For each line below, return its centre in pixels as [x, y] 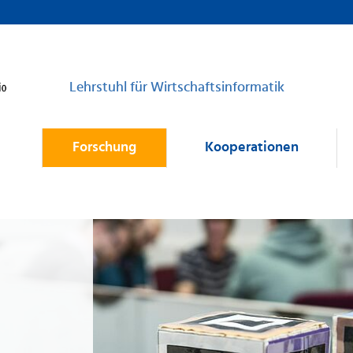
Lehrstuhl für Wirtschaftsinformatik [176, 88]
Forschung [104, 148]
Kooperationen [252, 148]
